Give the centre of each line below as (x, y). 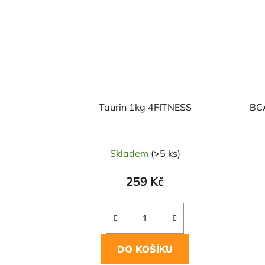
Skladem (130, 153)
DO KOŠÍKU (145, 249)
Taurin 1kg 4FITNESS (145, 107)
